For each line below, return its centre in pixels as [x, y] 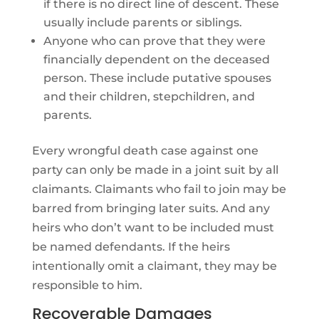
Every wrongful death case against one [145, 150]
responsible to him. [87, 285]
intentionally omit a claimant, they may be [154, 266]
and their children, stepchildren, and [149, 96]
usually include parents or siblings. [142, 22]
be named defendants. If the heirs [131, 246]
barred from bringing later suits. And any [151, 208]
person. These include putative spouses [157, 78]
